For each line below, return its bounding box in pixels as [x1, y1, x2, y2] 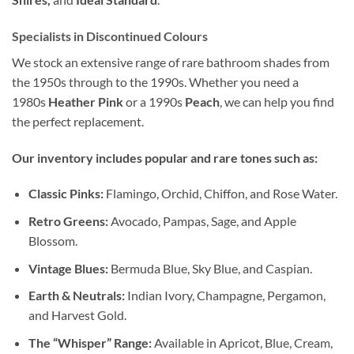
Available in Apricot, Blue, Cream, [151, 334, 333, 350]
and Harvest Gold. [28, 307, 126, 323]
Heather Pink [48, 93, 123, 109]
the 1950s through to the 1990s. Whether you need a [12, 73, 299, 89]
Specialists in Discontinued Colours [12, 28, 208, 43]
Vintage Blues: [28, 260, 108, 276]
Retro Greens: [28, 213, 108, 228]
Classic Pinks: [28, 186, 104, 201]
